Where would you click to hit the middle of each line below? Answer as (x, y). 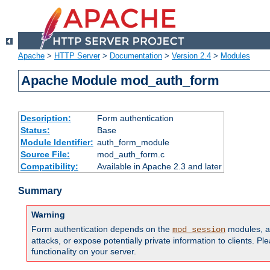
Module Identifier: (57, 143)
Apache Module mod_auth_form (121, 81)
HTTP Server (77, 56)
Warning (48, 215)
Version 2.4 (191, 56)
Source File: (45, 155)
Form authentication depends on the (102, 229)
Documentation (136, 56)
